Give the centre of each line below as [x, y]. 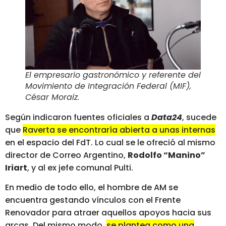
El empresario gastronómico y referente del [113, 75]
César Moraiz [51, 97]
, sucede [199, 117]
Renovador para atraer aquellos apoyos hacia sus [108, 213]
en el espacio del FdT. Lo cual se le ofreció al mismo [110, 143]
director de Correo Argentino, [66, 155]
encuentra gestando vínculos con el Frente [93, 200]
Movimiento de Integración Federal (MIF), [108, 86]
